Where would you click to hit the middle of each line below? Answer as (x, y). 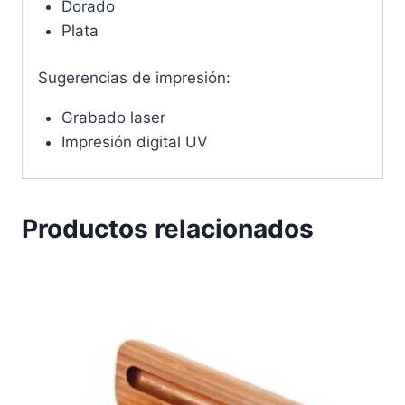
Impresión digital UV (134, 142)
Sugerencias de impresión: (134, 78)
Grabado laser (113, 118)
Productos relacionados (168, 228)
